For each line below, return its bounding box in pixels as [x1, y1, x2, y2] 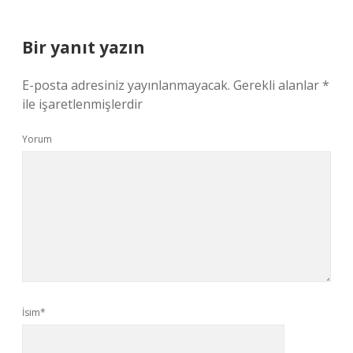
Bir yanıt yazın [22, 36, 145, 58]
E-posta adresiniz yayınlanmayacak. [22, 76, 230, 94]
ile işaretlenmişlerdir [22, 95, 143, 113]
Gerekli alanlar [233, 76, 322, 94]
